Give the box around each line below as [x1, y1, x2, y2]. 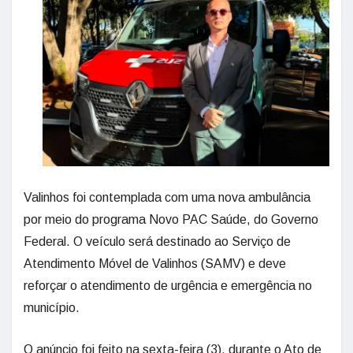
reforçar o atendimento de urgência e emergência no [24, 278, 312, 292]
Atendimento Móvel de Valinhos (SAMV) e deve [24, 256, 286, 270]
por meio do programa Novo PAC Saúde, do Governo [24, 212, 318, 226]
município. [24, 300, 80, 314]
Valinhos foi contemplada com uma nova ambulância [24, 190, 310, 204]
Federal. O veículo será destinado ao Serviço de [24, 234, 291, 248]
